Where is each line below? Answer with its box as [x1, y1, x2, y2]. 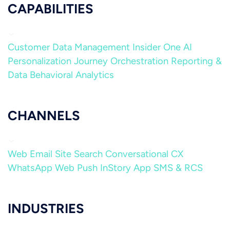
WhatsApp [8, 162, 52, 174]
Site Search [55, 148, 103, 160]
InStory [100, 162, 131, 174]
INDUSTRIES [8, 201, 84, 216]
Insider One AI [132, 42, 192, 53]
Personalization [8, 55, 71, 67]
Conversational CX [105, 148, 183, 160]
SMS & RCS [154, 162, 203, 174]
